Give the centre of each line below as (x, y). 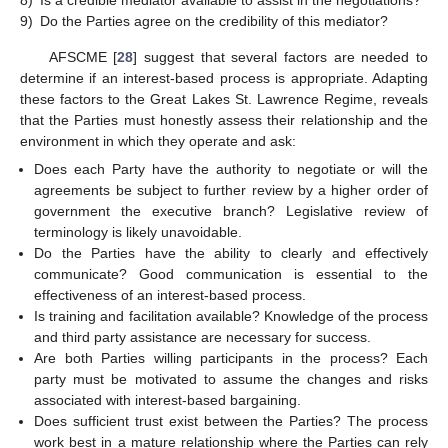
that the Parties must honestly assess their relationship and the (224, 119)
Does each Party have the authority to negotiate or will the (231, 168)
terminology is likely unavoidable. (138, 231)
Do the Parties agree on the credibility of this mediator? (214, 21)
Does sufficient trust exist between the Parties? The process (231, 420)
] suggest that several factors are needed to (281, 56)
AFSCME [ (83, 56)
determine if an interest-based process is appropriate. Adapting (224, 77)
